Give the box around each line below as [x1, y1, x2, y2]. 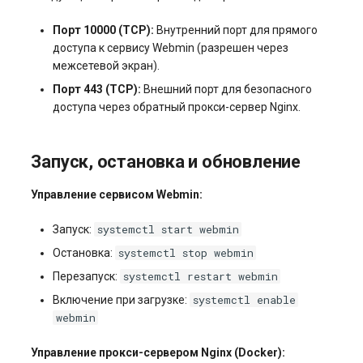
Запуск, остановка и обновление [31, 152, 301, 172]
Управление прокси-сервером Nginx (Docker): [31, 346, 286, 359]
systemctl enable [192, 293, 296, 307]
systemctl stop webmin [117, 246, 254, 260]
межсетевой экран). [52, 59, 160, 72]
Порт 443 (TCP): [52, 83, 141, 96]
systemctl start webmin [96, 222, 239, 237]
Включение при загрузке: [52, 293, 190, 306]
